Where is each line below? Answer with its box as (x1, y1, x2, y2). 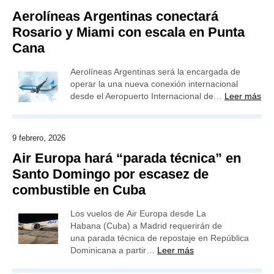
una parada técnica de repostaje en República (70, 233, 249, 243)
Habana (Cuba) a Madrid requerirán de (70, 221, 222, 231)
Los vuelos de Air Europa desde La (70, 209, 206, 218)
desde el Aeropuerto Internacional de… (70, 91, 224, 101)
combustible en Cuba (12, 182, 146, 198)
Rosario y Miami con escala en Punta (12, 24, 245, 40)
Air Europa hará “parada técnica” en (12, 150, 241, 166)
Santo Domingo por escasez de (12, 166, 209, 182)
